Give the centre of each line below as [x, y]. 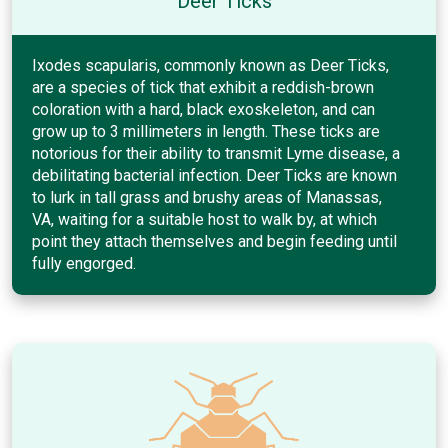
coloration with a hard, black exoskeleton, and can [203, 109]
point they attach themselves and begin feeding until [214, 241]
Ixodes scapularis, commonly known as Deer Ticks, [210, 65]
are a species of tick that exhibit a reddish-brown [203, 87]
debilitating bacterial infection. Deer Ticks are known [214, 175]
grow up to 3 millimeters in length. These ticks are [206, 131]
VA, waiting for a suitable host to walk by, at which [204, 219]
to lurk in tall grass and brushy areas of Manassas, [207, 197]
